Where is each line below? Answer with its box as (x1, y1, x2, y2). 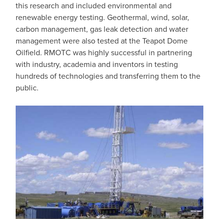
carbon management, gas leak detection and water (16, 23, 188, 35)
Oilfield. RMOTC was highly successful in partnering (16, 47, 192, 58)
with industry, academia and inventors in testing (16, 59, 178, 70)
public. (16, 82, 39, 93)
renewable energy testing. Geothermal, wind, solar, (16, 12, 189, 23)
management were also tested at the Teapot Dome (16, 35, 188, 46)
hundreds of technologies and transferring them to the (16, 70, 200, 82)
